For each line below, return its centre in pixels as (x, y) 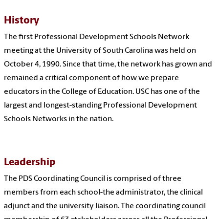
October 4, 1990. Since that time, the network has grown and (108, 65)
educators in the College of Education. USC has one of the (102, 92)
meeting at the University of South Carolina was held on (100, 51)
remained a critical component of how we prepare (91, 78)
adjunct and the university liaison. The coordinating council (105, 207)
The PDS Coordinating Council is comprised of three (93, 179)
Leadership (30, 163)
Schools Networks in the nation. (59, 120)
